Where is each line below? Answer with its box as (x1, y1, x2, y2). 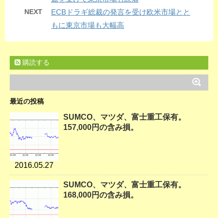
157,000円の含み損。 (63, 123, 138, 132)
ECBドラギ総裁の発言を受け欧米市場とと (51, 8, 190, 17)
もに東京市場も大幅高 (51, 21, 124, 30)
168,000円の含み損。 (63, 191, 138, 200)
